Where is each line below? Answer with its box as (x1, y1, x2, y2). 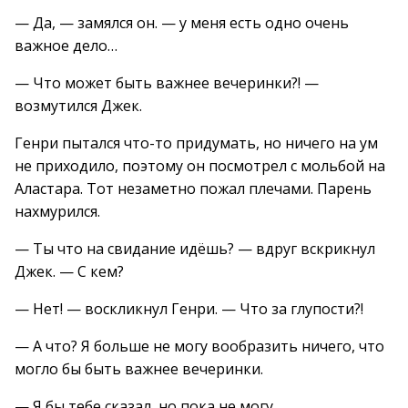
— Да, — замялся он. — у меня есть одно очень (15, 13, 349, 33)
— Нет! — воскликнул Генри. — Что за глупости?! (15, 299, 363, 319)
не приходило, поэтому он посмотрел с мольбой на (15, 156, 385, 176)
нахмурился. (15, 201, 100, 221)
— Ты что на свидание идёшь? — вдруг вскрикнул (15, 239, 375, 259)
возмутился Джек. (15, 96, 142, 116)
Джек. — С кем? (15, 261, 124, 281)
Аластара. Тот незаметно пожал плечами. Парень (15, 178, 372, 199)
